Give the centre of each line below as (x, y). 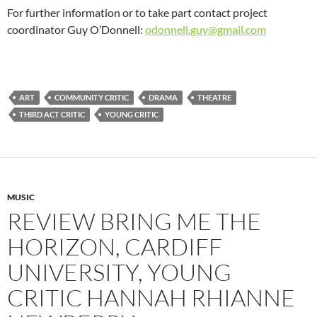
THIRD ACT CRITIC (52, 115)
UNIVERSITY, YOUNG (119, 272)
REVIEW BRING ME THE (134, 221)
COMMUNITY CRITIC (92, 98)
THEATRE (214, 98)
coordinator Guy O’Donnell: (76, 30)
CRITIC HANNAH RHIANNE (151, 298)
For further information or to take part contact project (137, 13)
